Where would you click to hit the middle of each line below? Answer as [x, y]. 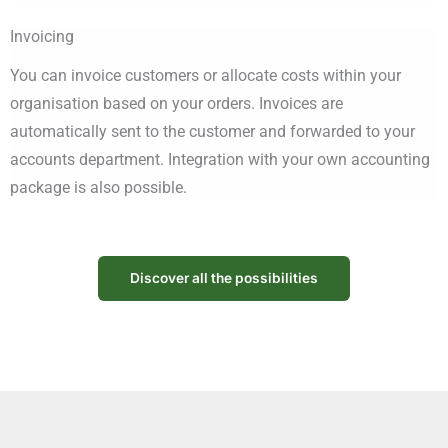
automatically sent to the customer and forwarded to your [212, 132]
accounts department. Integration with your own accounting [220, 160]
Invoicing [42, 37]
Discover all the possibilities [224, 278]
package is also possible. [98, 188]
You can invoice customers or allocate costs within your [205, 76]
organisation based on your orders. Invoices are [176, 104]
